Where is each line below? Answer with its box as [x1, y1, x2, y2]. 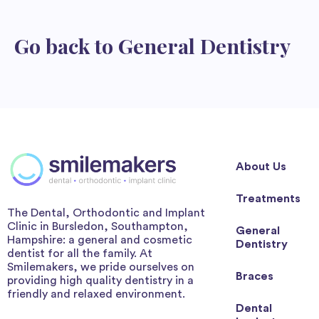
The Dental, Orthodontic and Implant [7, 206, 205, 219]
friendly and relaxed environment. [7, 288, 185, 300]
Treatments [236, 192, 300, 204]
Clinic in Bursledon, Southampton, [7, 220, 188, 232]
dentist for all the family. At [7, 247, 152, 259]
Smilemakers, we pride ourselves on [7, 261, 194, 273]
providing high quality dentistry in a [7, 274, 194, 286]
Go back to [14, 32, 118, 60]
